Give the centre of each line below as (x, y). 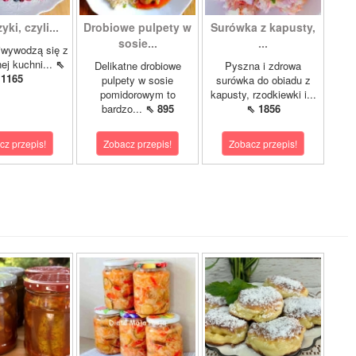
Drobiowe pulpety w (137, 27)
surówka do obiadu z (263, 80)
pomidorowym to (137, 94)
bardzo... (123, 108)
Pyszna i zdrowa (263, 66)
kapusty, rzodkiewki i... (263, 94)
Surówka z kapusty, (263, 27)
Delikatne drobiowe (137, 66)
